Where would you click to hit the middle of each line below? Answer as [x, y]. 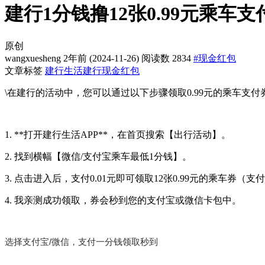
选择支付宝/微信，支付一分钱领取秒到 [81, 241]
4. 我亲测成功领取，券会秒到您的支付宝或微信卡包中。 [123, 200]
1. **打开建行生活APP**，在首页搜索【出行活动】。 [118, 134]
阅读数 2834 [166, 58]
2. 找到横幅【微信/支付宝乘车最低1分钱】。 [98, 156]
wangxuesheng [33, 58]
